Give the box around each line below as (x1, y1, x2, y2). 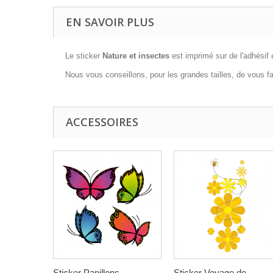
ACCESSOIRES (66, 114, 138, 129)
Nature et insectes (102, 51, 169, 60)
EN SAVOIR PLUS (66, 14, 154, 29)
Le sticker (65, 51, 102, 60)
